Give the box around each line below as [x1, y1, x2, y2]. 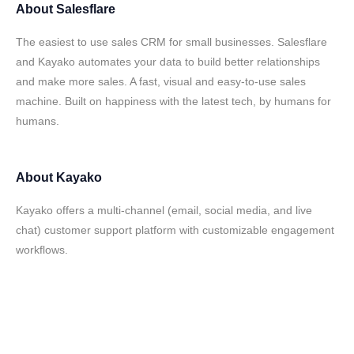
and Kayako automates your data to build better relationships [16, 55, 320, 68]
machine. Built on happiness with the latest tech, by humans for [16, 95, 331, 107]
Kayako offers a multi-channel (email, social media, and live [16, 204, 312, 217]
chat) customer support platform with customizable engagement [16, 224, 334, 236]
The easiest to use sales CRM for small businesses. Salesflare [16, 36, 327, 48]
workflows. [16, 243, 68, 256]
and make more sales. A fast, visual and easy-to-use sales [16, 75, 306, 88]
